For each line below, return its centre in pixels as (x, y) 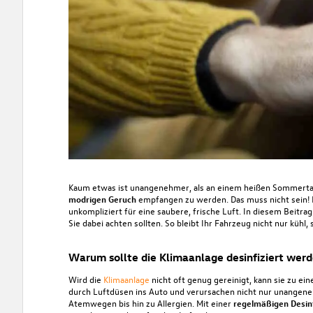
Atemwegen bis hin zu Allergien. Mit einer (151, 303)
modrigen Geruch (103, 198)
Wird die (86, 279)
